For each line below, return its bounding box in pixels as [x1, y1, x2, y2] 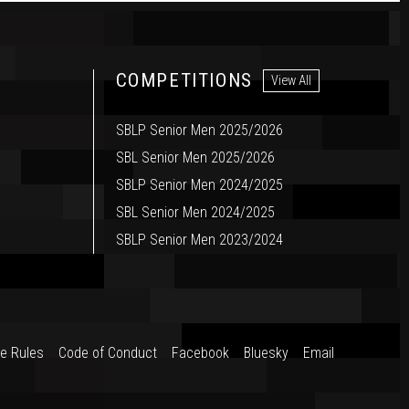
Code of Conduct [58, 344, 157, 362]
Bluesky [244, 344, 288, 362]
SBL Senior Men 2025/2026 [115, 149, 275, 167]
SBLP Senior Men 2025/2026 [115, 121, 283, 140]
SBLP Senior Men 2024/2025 [115, 176, 283, 194]
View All [270, 72, 311, 89]
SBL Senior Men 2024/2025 [115, 204, 275, 222]
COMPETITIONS [115, 69, 253, 92]
